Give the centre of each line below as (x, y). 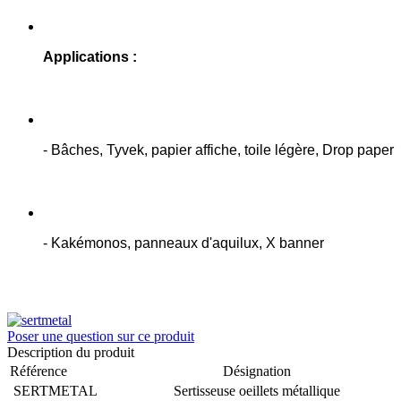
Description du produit (71, 352)
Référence (40, 371)
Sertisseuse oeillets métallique (258, 390)
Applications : (90, 56)
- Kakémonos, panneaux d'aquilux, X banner (185, 243)
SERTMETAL (54, 390)
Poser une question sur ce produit (101, 336)
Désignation (258, 371)
